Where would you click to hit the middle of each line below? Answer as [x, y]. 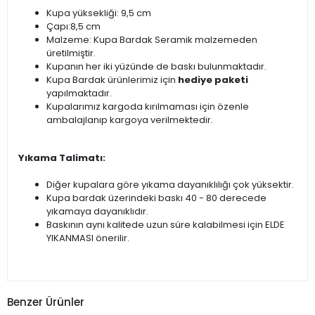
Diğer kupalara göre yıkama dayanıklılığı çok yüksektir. [170, 184]
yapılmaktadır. [79, 93]
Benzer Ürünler [46, 302]
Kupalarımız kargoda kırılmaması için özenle [148, 106]
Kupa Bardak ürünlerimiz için [112, 79]
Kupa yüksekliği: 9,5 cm [99, 13]
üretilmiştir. [71, 53]
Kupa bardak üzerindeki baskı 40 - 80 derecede [156, 198]
